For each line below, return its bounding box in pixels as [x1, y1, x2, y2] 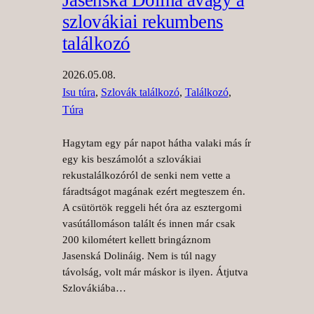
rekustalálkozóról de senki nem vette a [62, 169, 231, 181]
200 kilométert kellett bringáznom [62, 233, 211, 245]
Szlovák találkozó [100, 86, 179, 98]
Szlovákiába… [62, 282, 126, 294]
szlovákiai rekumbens [62, 11, 224, 32]
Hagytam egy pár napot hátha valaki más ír [62, 137, 251, 149]
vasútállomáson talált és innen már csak [62, 217, 235, 229]
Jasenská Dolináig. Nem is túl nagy [62, 250, 217, 261]
